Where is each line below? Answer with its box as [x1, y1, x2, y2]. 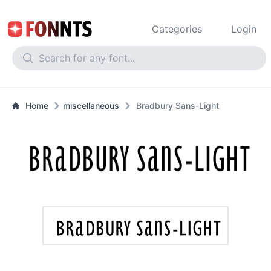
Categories [152, 23, 202, 35]
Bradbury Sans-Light [136, 100, 219, 111]
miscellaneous [63, 100, 119, 111]
